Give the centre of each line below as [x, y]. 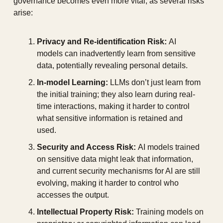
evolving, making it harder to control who [108, 183]
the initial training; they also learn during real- [116, 95]
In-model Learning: [72, 83]
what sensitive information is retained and [110, 118]
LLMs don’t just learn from [154, 83]
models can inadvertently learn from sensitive [116, 54]
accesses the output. [73, 195]
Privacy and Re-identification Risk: [102, 42]
